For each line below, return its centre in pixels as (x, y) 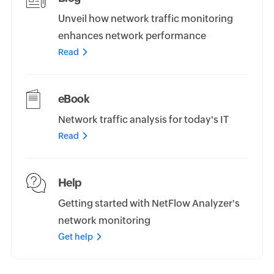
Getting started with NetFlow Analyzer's (149, 204)
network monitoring (104, 221)
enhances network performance (132, 36)
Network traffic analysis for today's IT (143, 120)
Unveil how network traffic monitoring (145, 19)
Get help (75, 237)
